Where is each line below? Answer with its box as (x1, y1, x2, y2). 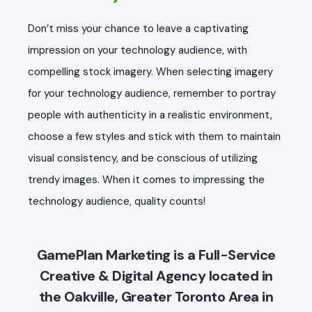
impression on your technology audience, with (28, 43, 247, 58)
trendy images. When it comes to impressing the (28, 173, 265, 187)
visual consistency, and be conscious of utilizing (28, 151, 258, 166)
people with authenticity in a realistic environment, (28, 108, 272, 123)
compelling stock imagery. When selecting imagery (28, 65, 273, 79)
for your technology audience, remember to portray (28, 86, 276, 101)
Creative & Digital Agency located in (39, 267, 273, 286)
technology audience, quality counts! (28, 194, 205, 209)
